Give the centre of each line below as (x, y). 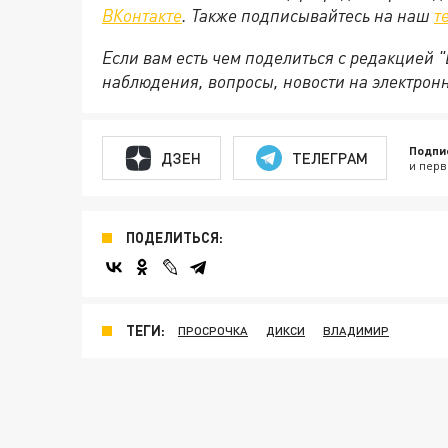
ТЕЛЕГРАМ (329, 157)
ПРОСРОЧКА (213, 331)
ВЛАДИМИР (356, 331)
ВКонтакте (142, 15)
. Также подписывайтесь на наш (308, 15)
